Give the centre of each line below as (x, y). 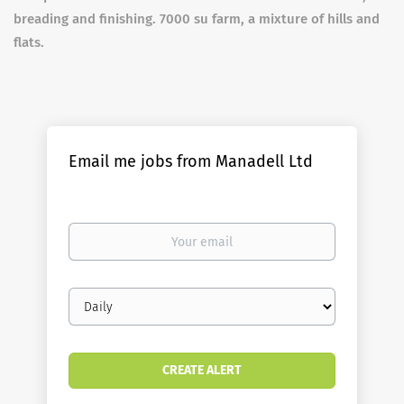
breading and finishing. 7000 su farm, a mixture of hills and (197, 19)
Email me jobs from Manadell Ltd (191, 161)
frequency (97, 313)
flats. (31, 42)
